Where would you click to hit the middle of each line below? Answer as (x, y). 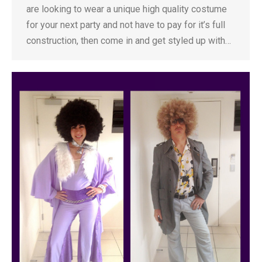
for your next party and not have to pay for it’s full (126, 25)
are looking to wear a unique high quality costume (127, 9)
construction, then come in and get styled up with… (129, 41)
